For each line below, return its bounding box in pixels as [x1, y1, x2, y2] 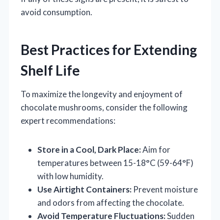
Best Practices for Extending [21, 41, 197, 58]
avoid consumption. [21, 6, 92, 17]
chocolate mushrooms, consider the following [21, 102, 188, 112]
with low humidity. [37, 170, 104, 181]
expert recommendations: [21, 115, 115, 126]
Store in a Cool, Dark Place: [37, 144, 141, 155]
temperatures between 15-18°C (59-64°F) [37, 157, 193, 168]
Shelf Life [21, 61, 80, 79]
